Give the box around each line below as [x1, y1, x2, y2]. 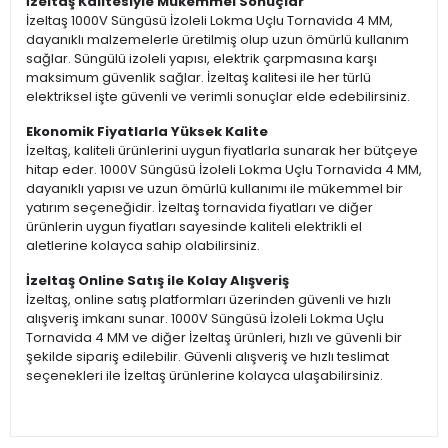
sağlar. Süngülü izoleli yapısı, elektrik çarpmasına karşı [26, 49, 377, 69]
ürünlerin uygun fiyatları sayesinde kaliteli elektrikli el [26, 217, 362, 237]
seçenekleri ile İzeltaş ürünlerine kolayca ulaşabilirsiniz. [26, 366, 383, 386]
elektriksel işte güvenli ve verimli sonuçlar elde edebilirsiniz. [26, 87, 410, 107]
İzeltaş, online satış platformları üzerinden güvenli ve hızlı [26, 290, 391, 310]
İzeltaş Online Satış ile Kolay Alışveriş [26, 271, 289, 291]
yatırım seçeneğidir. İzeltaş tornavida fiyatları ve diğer [26, 198, 373, 218]
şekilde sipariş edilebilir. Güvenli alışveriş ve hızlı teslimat [26, 347, 389, 367]
